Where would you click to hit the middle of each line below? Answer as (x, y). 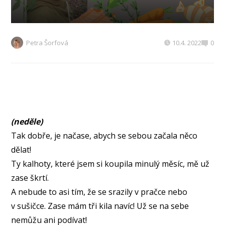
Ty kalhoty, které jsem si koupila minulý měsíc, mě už (110, 164)
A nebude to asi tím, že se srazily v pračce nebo (99, 192)
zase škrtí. (30, 178)
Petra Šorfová (47, 43)
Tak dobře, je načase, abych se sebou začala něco (104, 136)
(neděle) (27, 122)
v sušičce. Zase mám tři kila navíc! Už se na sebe (100, 206)
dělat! (21, 150)
